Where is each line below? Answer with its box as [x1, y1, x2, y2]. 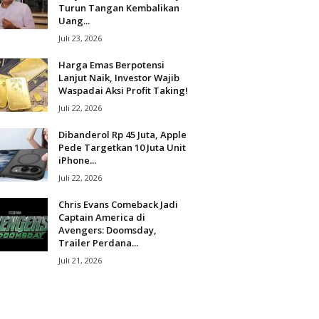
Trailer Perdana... [58, 236, 138, 249]
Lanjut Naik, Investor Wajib [58, 71, 179, 84]
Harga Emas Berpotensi [58, 58, 164, 71]
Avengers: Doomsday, [58, 224, 157, 236]
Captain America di [58, 211, 145, 224]
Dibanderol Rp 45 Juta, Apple [58, 128, 187, 141]
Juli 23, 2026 [58, 33, 102, 43]
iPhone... [58, 154, 96, 167]
